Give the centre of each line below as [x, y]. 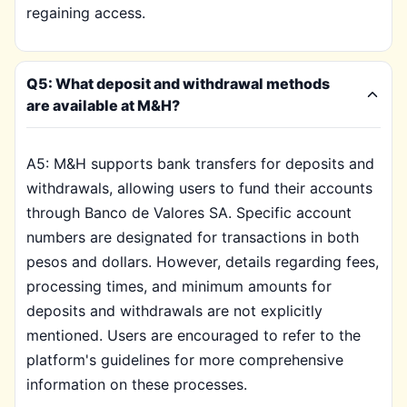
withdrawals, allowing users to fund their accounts [199, 188]
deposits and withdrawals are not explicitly [174, 311]
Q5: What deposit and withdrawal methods [178, 84]
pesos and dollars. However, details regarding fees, [203, 262]
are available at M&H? [103, 105]
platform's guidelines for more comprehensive [185, 360]
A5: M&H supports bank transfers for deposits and [200, 164]
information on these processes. [137, 384]
